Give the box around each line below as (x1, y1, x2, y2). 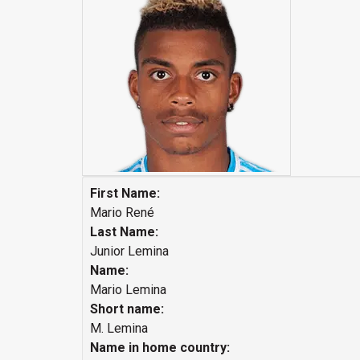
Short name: (90, 301, 164, 317)
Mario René (90, 205, 154, 220)
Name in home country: (90, 340, 230, 355)
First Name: (90, 186, 160, 201)
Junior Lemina (90, 243, 169, 259)
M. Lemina (90, 321, 148, 336)
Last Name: (90, 224, 158, 239)
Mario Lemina (90, 282, 166, 297)
